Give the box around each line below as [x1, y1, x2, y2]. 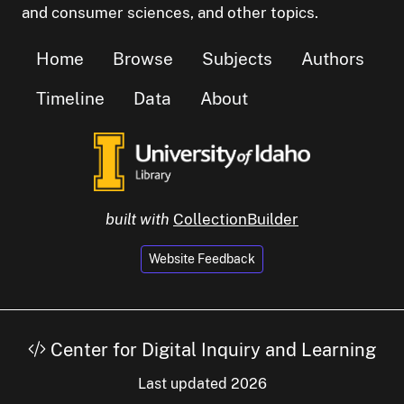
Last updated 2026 [137, 375, 267, 393]
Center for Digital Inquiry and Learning [46, 339, 376, 362]
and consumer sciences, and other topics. [22, 3, 318, 22]
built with [106, 209, 170, 228]
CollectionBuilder [173, 209, 298, 228]
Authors [301, 48, 364, 69]
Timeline [36, 87, 105, 108]
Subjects [202, 48, 272, 69]
